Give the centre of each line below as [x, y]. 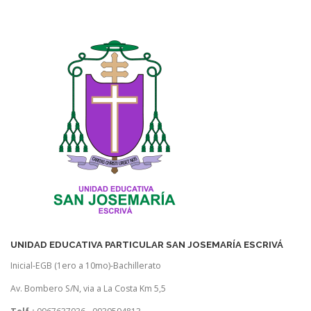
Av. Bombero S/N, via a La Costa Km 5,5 [88, 289]
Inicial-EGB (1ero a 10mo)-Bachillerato [86, 266]
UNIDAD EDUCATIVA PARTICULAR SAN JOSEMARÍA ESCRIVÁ [147, 244]
